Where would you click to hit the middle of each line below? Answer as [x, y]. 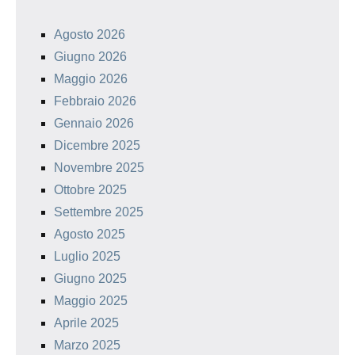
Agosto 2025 [90, 235]
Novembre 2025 [99, 168]
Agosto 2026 [90, 35]
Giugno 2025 [90, 279]
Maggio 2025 [91, 301]
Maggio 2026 [91, 79]
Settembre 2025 [99, 212]
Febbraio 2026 [95, 101]
